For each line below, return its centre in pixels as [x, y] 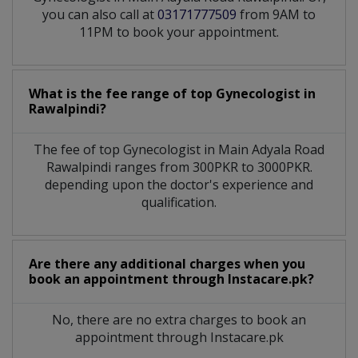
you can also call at [100, 14]
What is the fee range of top [122, 93]
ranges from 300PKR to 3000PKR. [213, 167]
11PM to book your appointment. [179, 32]
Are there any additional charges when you [167, 263]
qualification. [179, 202]
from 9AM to [276, 14]
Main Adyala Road [271, 149]
